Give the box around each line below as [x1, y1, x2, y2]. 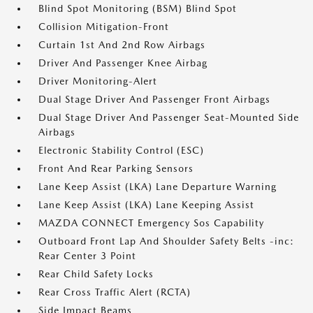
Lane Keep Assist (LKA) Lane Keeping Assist [38, 199, 254, 210]
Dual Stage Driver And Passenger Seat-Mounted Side [38, 112, 299, 123]
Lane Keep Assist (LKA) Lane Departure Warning [38, 181, 277, 192]
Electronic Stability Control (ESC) [38, 145, 204, 156]
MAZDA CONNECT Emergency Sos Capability [38, 217, 264, 228]
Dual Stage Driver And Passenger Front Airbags [38, 94, 270, 105]
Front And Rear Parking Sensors [38, 163, 194, 174]
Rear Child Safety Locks [38, 268, 154, 279]
